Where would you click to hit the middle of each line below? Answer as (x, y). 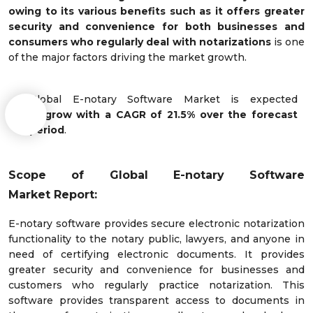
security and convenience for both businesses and (156, 26)
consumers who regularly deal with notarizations (140, 42)
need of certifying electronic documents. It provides (156, 254)
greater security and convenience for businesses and (156, 269)
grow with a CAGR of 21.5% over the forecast (171, 114)
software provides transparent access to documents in (156, 300)
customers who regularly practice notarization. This (156, 285)
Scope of (59, 175)
